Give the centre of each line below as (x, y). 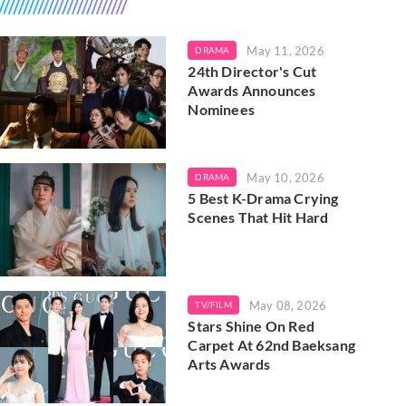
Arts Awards (229, 363)
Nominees (221, 109)
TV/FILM (213, 304)
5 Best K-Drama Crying (263, 198)
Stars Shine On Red (251, 325)
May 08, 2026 (288, 305)
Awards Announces (252, 90)
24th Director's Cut (252, 71)
